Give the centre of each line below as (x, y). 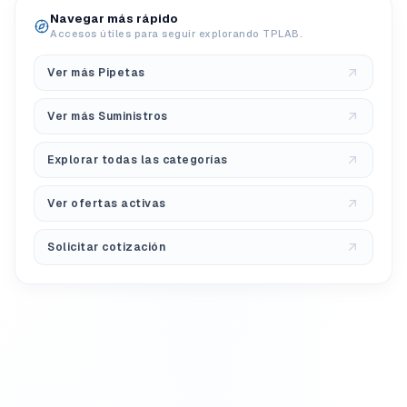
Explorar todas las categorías (138, 160)
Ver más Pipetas (96, 73)
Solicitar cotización (106, 247)
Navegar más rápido (114, 19)
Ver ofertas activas (107, 203)
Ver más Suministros (108, 116)
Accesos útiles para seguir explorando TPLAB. (176, 34)
